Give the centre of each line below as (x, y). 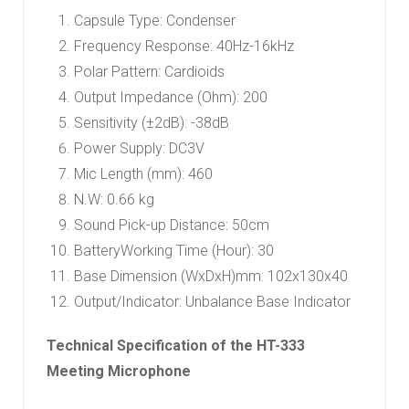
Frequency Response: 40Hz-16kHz (184, 47)
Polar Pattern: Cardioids (149, 72)
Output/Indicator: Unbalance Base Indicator (212, 302)
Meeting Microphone (119, 372)
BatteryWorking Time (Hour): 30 (174, 251)
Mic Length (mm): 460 (143, 174)
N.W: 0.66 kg (114, 200)
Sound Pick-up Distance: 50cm (172, 225)
